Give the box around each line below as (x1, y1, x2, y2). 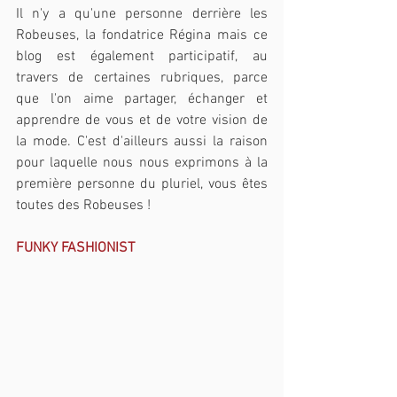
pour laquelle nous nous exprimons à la (16, 153, 268, 172)
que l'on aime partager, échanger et (16, 90, 268, 108)
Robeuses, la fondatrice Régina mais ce (16, 26, 268, 44)
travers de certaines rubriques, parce (16, 68, 268, 87)
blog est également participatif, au (16, 47, 268, 66)
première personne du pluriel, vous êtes (16, 175, 268, 193)
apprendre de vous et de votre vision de (16, 111, 268, 129)
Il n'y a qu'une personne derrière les (16, 4, 268, 23)
